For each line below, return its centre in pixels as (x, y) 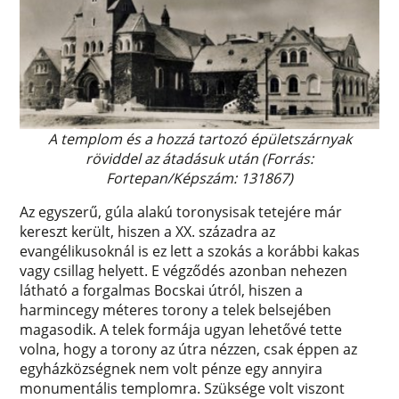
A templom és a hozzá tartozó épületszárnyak (199, 139)
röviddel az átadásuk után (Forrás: (199, 159)
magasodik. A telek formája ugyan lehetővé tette (181, 330)
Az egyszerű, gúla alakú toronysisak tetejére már (181, 212)
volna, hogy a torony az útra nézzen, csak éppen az (189, 350)
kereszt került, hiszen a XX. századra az (148, 232)
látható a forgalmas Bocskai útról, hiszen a (162, 291)
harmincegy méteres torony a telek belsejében (176, 310)
